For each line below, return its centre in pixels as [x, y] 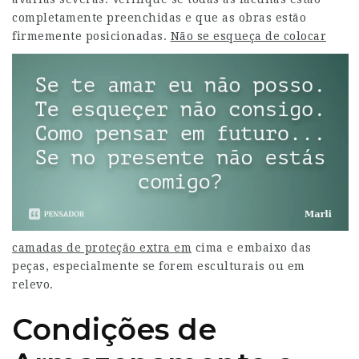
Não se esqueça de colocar [248, 36]
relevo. [33, 284]
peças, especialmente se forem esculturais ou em [159, 266]
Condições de [114, 329]
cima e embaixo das [252, 247]
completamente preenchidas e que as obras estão [159, 18]
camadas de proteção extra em [102, 247]
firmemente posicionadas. [89, 36]
